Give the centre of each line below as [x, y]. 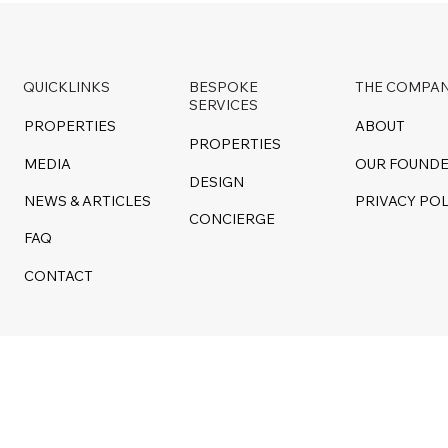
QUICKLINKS [67, 86]
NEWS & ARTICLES [87, 201]
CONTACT [58, 275]
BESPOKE [224, 86]
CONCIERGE [232, 219]
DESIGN [217, 181]
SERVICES [224, 104]
